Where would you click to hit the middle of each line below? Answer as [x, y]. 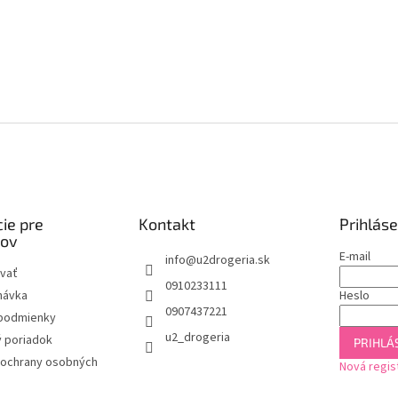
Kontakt [167, 224]
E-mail [354, 257]
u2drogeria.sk [233, 260]
